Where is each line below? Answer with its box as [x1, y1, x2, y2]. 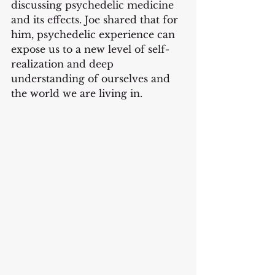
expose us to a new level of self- [11, 43, 169, 55]
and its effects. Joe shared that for [11, 14, 181, 26]
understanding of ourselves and [11, 72, 173, 85]
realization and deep [11, 58, 117, 70]
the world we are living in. [11, 87, 145, 99]
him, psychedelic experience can [11, 28, 178, 41]
